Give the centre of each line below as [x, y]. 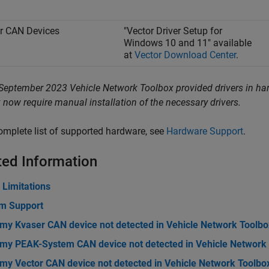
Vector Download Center [185, 55]
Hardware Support [205, 131]
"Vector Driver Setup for [173, 31]
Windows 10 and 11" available [188, 43]
